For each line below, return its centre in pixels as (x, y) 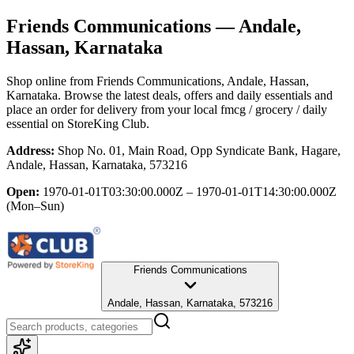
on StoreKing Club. (99, 123)
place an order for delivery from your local (112, 109)
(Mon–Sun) (35, 205)
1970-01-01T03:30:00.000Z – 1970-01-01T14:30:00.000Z (190, 191)
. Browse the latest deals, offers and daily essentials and (195, 95)
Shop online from (51, 81)
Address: (30, 150)
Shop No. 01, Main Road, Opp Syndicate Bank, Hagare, (199, 150)
